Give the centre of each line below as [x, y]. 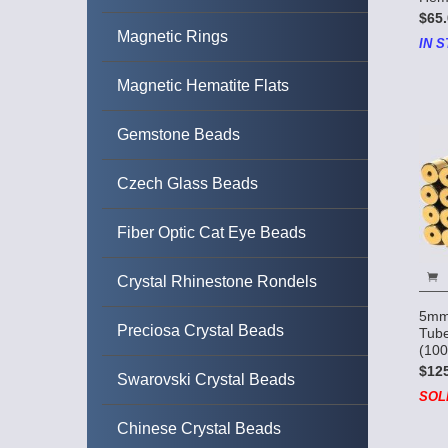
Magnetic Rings [172, 36]
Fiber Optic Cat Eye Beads [211, 232]
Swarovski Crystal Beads [206, 379]
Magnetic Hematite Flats [203, 85]
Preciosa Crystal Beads [200, 330]
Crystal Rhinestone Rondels [217, 281]
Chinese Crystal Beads [199, 428]
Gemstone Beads [178, 134]
